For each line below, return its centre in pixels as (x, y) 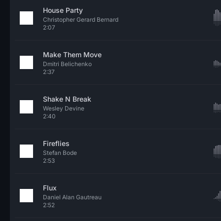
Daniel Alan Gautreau (72, 197)
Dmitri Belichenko (67, 64)
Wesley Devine (64, 108)
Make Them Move (72, 55)
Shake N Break (67, 99)
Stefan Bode (60, 153)
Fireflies (56, 143)
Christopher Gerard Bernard (81, 19)
